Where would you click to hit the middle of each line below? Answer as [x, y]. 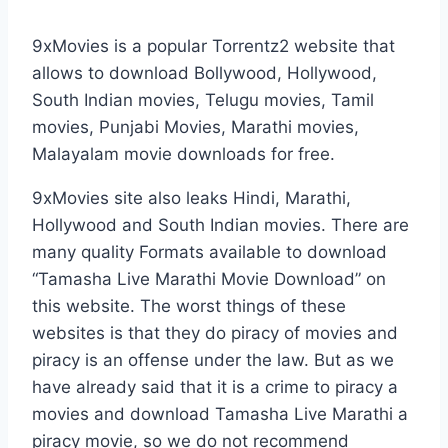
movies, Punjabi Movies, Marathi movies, [195, 126]
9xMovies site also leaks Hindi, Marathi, [191, 197]
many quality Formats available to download [209, 251]
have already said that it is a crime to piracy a [215, 386]
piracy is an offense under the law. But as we [213, 359]
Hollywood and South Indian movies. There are [220, 224]
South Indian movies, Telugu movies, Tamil [203, 99]
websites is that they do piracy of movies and [215, 332]
